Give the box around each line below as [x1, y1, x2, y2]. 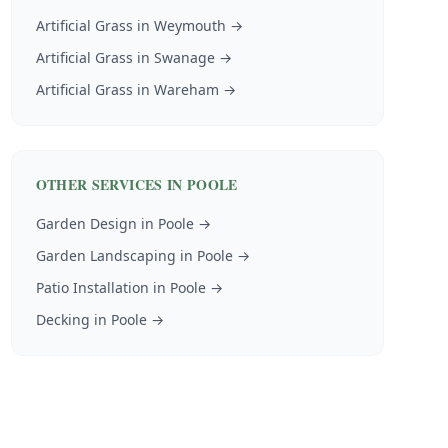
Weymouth [153, 16, 226, 35]
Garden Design [35, 214, 137, 233]
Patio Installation [35, 278, 149, 297]
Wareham [153, 80, 219, 99]
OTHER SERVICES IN [35, 174, 187, 195]
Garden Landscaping [35, 246, 176, 265]
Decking [35, 310, 90, 329]
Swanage [153, 48, 215, 67]
